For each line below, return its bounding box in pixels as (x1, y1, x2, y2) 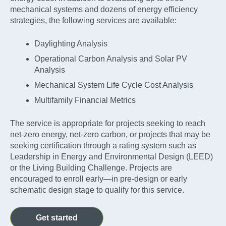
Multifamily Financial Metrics (34, 95, 136, 104)
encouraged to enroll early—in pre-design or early (10, 174, 187, 183)
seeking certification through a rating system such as (10, 141, 196, 150)
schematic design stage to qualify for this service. (10, 185, 184, 194)
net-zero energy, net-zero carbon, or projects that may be (10, 130, 210, 139)
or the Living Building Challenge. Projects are (10, 163, 172, 172)
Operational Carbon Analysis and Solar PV (34, 54, 187, 63)
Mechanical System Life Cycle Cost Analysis (34, 80, 193, 89)
